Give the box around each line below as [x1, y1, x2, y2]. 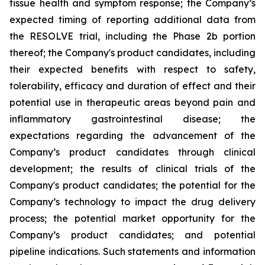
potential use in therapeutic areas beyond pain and [9, 96, 256, 108]
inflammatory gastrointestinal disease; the [9, 113, 256, 125]
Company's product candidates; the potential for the [9, 179, 256, 191]
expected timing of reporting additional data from [9, 14, 256, 25]
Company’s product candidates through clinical [9, 146, 256, 158]
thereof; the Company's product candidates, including [9, 47, 256, 59]
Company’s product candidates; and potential [9, 229, 256, 241]
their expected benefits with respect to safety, [9, 63, 256, 75]
